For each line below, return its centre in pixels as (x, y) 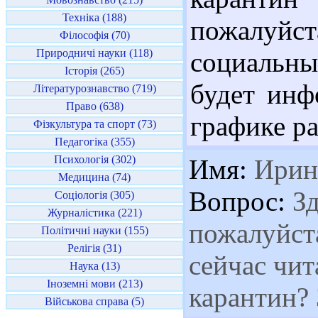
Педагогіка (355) (94, 142)
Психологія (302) (94, 159)
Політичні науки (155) (94, 230)
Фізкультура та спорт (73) (94, 124)
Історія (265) (94, 71)
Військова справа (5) (94, 301)
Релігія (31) (94, 248)
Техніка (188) (94, 17)
